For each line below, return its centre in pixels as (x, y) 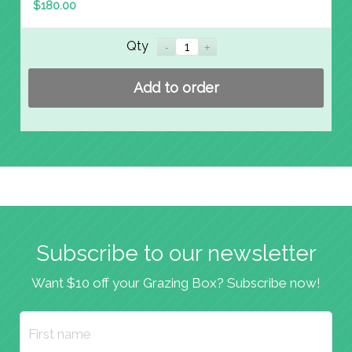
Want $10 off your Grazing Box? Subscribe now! (176, 282)
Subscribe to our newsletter (176, 253)
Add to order (176, 87)
